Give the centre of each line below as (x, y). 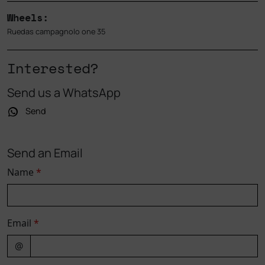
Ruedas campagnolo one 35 (56, 32)
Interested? (53, 68)
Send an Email (45, 153)
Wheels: (28, 18)
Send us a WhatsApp (64, 93)
